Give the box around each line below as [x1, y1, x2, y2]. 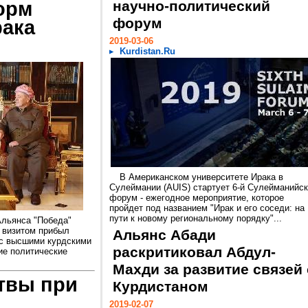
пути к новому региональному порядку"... [109, 213, 282, 223]
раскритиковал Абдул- [113, 244, 276, 261]
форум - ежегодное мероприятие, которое [109, 192, 284, 203]
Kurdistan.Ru [120, 46, 175, 56]
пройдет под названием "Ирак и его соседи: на [109, 203, 305, 213]
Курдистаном [113, 278, 208, 295]
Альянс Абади [113, 227, 216, 243]
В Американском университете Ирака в [120, 172, 283, 182]
